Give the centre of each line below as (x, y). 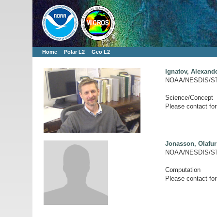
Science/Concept (189, 98)
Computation (183, 170)
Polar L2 (75, 52)
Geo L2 (101, 52)
